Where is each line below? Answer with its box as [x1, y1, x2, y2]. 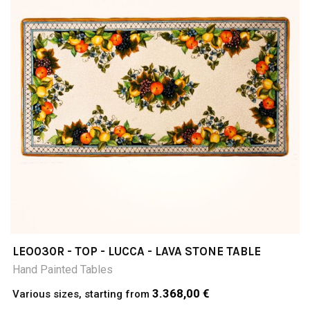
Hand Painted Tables [12, 262, 113, 276]
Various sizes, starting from [12, 287, 152, 300]
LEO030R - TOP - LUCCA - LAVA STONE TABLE [12, 244, 261, 258]
